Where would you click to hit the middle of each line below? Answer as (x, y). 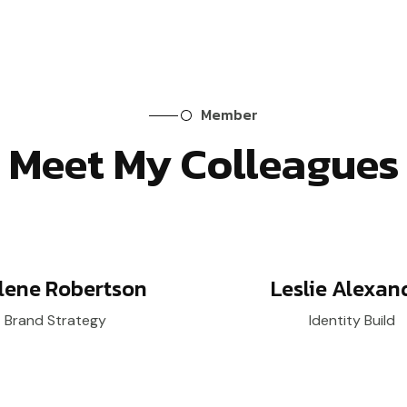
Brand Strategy (55, 320)
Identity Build (352, 320)
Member (229, 114)
